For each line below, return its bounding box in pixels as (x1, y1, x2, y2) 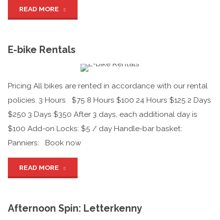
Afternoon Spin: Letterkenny (8, 202, 143, 214)
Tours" (66, 46, 86, 55)
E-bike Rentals (8, 44, 76, 55)
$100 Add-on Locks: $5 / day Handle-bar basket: (8, 124, 183, 134)
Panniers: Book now (8, 138, 82, 148)
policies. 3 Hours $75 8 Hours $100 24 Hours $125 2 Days (8, 96, 212, 105)
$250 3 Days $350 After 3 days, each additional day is (8, 110, 198, 119)
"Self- (66, 4, 84, 14)
